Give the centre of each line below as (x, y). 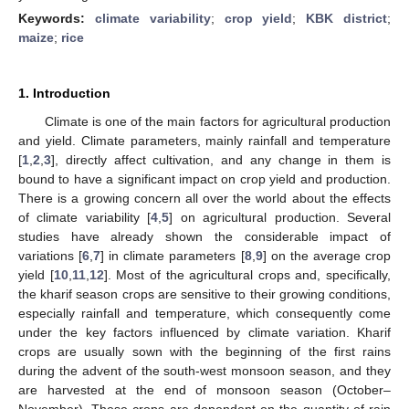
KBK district (347, 18)
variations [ (51, 255)
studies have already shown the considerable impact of (204, 236)
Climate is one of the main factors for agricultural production (217, 121)
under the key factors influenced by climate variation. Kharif (204, 332)
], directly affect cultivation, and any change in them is (221, 159)
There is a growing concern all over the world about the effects (204, 198)
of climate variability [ (85, 217)
